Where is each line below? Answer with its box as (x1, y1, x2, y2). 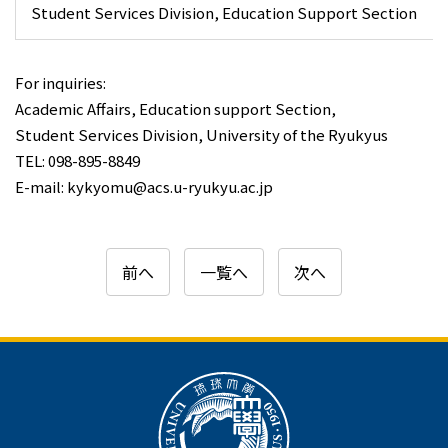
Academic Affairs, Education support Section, (15, 98, 336, 119)
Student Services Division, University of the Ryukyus (15, 124, 388, 145)
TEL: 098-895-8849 (15, 150, 140, 171)
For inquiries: (15, 72, 106, 93)
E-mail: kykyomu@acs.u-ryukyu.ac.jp (15, 176, 273, 197)
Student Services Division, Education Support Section (31, 2, 417, 23)
